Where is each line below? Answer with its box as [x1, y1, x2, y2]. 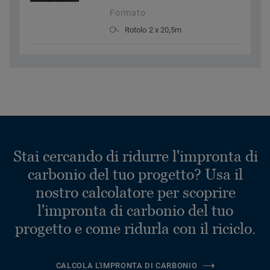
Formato [110, 8, 146, 18]
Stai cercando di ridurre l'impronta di [13, 148, 258, 165]
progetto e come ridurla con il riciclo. [14, 220, 256, 237]
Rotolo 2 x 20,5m [125, 25, 182, 35]
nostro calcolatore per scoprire [35, 184, 236, 201]
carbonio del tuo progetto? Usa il [28, 166, 243, 183]
